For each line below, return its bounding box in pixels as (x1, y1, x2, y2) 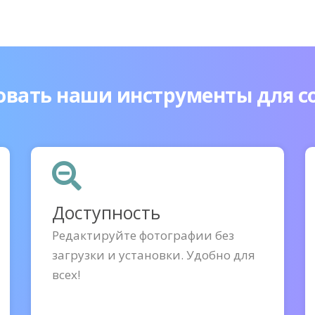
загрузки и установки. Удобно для (52, 247, 255, 263)
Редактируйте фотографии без (52, 227, 234, 243)
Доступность (52, 200, 160, 224)
